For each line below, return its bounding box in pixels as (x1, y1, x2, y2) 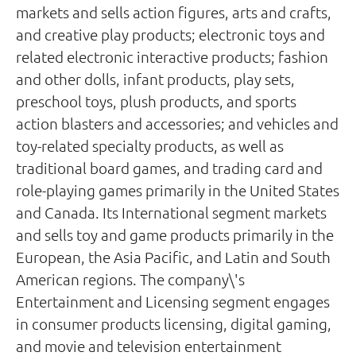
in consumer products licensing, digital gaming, (16, 314, 331, 333)
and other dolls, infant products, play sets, (16, 69, 295, 88)
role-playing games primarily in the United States (16, 180, 339, 199)
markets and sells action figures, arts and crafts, (16, 2, 331, 21)
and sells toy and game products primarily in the (16, 225, 334, 244)
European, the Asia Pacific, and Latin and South (16, 247, 331, 266)
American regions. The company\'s (16, 269, 245, 288)
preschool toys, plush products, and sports (16, 91, 296, 110)
